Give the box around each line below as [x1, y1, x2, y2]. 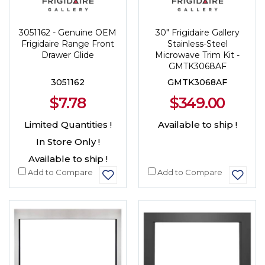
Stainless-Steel [167, 38, 228, 49]
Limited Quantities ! [24, 118, 112, 130]
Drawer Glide [41, 49, 94, 60]
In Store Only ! [35, 135, 100, 147]
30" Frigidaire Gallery [155, 27, 240, 38]
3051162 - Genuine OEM [19, 27, 117, 38]
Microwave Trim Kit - [155, 49, 240, 60]
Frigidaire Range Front [21, 38, 114, 49]
